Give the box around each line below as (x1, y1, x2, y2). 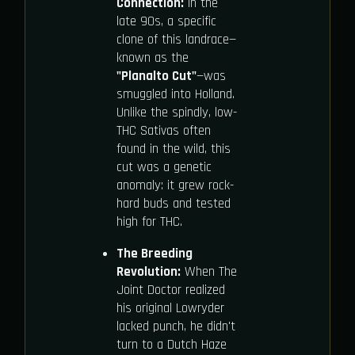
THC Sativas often (116, 122, 211, 140)
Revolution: (116, 263, 181, 281)
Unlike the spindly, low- (116, 104, 237, 122)
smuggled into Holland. (116, 86, 235, 104)
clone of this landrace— (116, 31, 236, 49)
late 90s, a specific (116, 13, 216, 31)
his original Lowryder (116, 300, 224, 318)
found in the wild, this (116, 140, 231, 158)
